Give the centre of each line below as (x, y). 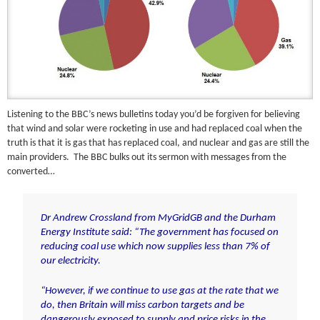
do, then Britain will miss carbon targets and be (142, 306)
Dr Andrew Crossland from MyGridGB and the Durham (158, 219)
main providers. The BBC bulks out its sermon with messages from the (147, 157)
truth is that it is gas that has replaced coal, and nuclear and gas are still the (159, 143)
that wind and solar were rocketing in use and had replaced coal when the (155, 129)
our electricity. (70, 261)
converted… (31, 171)
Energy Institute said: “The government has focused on (159, 233)
